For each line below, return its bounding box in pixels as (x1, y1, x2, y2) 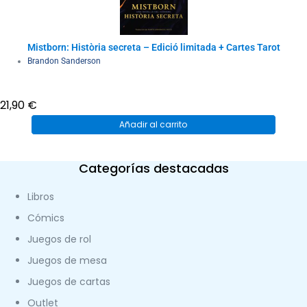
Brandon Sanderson (27, 56, 101, 66)
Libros (27, 189, 54, 204)
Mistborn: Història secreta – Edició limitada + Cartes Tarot (27, 41, 280, 53)
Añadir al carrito (119, 118, 188, 130)
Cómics (27, 210, 64, 225)
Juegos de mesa (27, 253, 107, 267)
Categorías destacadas (78, 159, 229, 177)
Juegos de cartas (27, 274, 110, 288)
